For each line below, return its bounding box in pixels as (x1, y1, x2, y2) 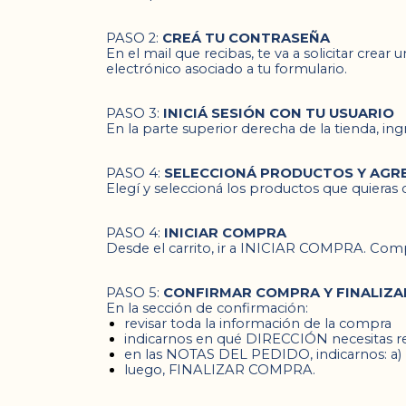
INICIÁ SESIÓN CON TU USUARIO (163, 105, 394, 121)
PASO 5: (106, 285, 163, 301)
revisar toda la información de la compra (124, 315, 391, 332)
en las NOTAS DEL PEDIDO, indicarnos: (124, 346, 387, 362)
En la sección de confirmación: (106, 300, 308, 316)
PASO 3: (106, 105, 163, 121)
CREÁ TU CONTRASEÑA (162, 30, 333, 46)
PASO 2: (106, 30, 162, 46)
